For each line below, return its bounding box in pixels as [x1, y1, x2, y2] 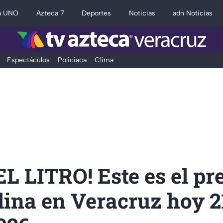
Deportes [82, 9, 111, 17]
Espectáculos [6, 56, 50, 64]
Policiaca [57, 56, 87, 64]
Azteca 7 [36, 9, 64, 17]
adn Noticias [173, 9, 213, 17]
